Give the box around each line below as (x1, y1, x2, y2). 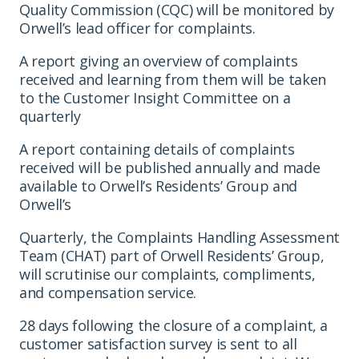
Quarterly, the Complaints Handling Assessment (19, 227, 340, 247)
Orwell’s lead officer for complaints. (19, 18, 256, 38)
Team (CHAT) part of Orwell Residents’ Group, (19, 245, 325, 265)
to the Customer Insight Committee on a (19, 87, 291, 107)
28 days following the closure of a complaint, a (19, 315, 329, 335)
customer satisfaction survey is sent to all (19, 333, 297, 353)
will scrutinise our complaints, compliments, (19, 264, 316, 284)
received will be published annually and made (19, 157, 321, 177)
